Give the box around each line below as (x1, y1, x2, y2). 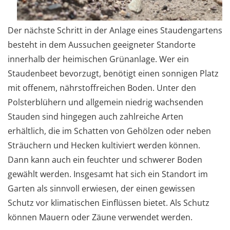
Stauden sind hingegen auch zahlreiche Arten (8, 110, 183, 122)
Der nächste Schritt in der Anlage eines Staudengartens (8, 24, 222, 36)
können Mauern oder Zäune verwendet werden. (8, 211, 193, 223)
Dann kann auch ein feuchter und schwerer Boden (8, 154, 202, 165)
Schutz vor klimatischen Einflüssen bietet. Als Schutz (8, 197, 209, 208)
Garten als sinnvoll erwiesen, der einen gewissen (8, 182, 195, 194)
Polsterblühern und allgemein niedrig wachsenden (8, 96, 203, 108)
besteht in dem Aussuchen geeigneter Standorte (8, 39, 196, 50)
